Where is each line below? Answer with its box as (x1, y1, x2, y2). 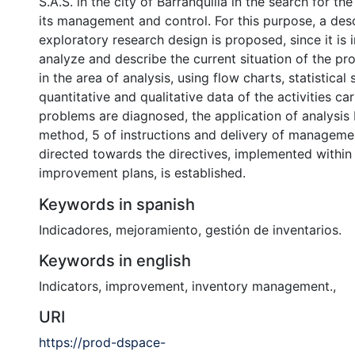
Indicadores (39, 221, 109, 238)
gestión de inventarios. (205, 221, 342, 238)
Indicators (39, 277, 98, 294)
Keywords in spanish (39, 194, 195, 214)
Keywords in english (39, 250, 191, 270)
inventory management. (192, 277, 333, 294)
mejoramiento (116, 221, 198, 238)
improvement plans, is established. (39, 164, 246, 181)
